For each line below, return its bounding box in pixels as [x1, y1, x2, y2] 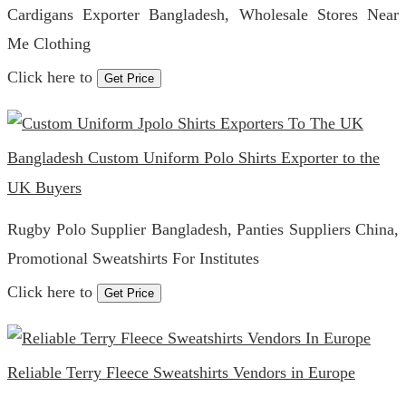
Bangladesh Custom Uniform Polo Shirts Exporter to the [7, 149, 380, 167]
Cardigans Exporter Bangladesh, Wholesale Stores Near [7, 5, 399, 24]
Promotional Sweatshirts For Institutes [7, 249, 259, 267]
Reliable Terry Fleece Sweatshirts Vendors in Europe [7, 363, 355, 382]
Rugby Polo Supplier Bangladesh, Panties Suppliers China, [7, 220, 399, 238]
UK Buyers [7, 179, 82, 197]
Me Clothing [7, 34, 91, 53]
